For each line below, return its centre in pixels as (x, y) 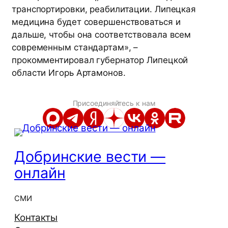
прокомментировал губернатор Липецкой (100, 60)
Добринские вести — (90, 156)
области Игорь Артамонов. (69, 73)
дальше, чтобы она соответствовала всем (102, 35)
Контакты (36, 217)
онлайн (40, 173)
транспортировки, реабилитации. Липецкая (104, 9)
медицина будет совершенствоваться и (96, 22)
